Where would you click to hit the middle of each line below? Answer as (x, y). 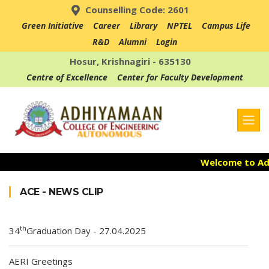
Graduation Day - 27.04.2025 (86, 231)
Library (144, 26)
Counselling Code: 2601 (137, 10)
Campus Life (226, 26)
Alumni (132, 42)
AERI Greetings (41, 261)
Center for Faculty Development (180, 77)
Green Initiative (54, 26)
